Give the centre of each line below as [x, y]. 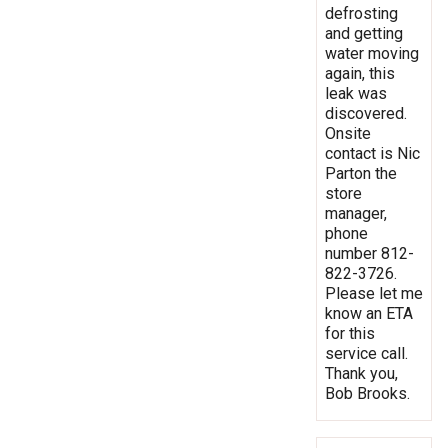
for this [350, 333]
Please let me [374, 293]
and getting [364, 33]
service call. [366, 353]
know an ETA [369, 313]
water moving [372, 53]
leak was [356, 93]
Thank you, [361, 373]
